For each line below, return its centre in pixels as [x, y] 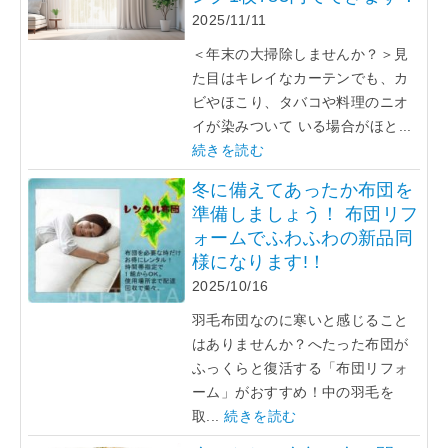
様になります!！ [259, 261]
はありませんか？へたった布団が [300, 343]
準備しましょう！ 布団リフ [305, 213]
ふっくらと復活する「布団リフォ [300, 367]
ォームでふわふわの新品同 [303, 237]
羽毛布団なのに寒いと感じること [300, 319]
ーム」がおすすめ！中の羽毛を [293, 391]
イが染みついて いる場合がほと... [302, 126]
